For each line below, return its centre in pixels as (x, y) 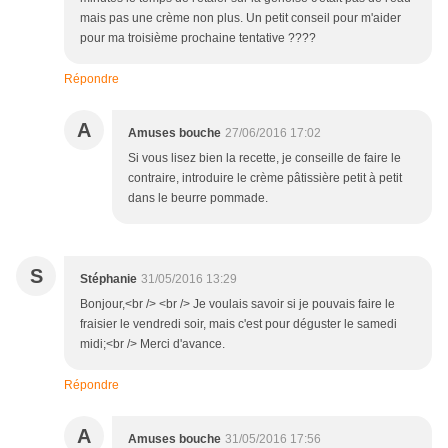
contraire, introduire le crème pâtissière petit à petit (265, 178)
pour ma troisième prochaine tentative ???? (198, 38)
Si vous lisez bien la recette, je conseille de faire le (264, 158)
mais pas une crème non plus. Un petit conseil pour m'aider (240, 18)
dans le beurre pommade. (198, 198)
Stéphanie (108, 279)
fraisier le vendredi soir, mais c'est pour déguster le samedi (238, 324)
